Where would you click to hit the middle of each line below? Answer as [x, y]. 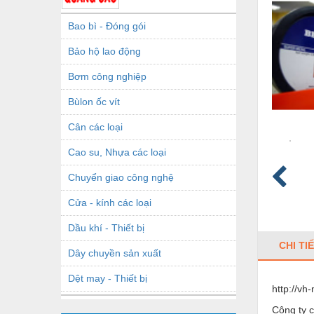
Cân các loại [95, 127]
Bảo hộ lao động [104, 51]
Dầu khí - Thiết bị [106, 227]
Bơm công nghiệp [107, 76]
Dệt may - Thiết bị [108, 278]
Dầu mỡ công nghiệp [115, 303]
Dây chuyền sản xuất [115, 253]
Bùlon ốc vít [94, 101]
